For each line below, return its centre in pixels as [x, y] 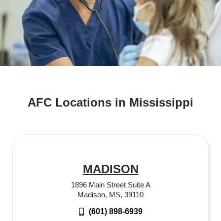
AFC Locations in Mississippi [110, 102]
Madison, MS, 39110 [110, 194]
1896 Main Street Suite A [110, 184]
